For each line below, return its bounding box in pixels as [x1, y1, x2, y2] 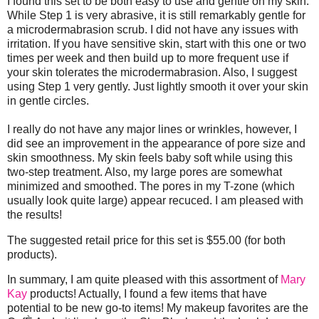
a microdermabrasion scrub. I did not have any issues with [7, 23, 298, 36]
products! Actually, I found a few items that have [27, 288, 267, 300]
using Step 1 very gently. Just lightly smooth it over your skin [7, 80, 308, 93]
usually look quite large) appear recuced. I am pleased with [7, 194, 303, 206]
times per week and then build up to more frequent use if [7, 51, 288, 64]
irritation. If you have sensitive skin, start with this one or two [7, 37, 306, 50]
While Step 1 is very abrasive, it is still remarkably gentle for [7, 9, 305, 21]
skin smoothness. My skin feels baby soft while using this [7, 151, 293, 164]
